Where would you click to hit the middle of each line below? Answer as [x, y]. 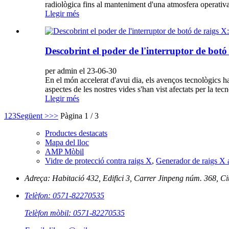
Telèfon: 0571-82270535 [64, 195]
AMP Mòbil [64, 151]
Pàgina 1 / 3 [79, 116]
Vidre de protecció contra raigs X [98, 161]
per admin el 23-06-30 [81, 71]
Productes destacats [76, 133]
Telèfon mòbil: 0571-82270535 [75, 213]
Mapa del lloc [67, 142]
